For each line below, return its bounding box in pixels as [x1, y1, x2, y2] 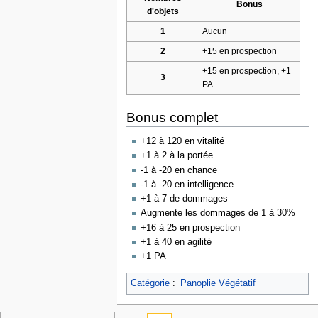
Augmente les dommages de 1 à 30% [141, 208, 296, 219]
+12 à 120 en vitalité [141, 136, 225, 147]
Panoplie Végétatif [180, 278, 256, 288]
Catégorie [130, 278, 170, 288]
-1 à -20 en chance [141, 165, 218, 175]
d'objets [146, 6, 179, 16]
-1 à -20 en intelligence [141, 179, 234, 190]
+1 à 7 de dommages [141, 194, 229, 204]
